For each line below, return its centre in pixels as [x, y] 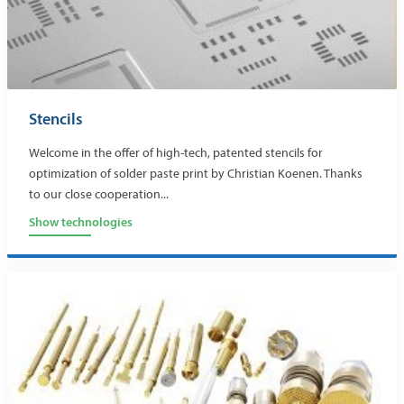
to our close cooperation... [99, 195]
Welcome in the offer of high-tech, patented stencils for [176, 153]
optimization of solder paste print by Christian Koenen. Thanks [196, 174]
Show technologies [81, 222]
